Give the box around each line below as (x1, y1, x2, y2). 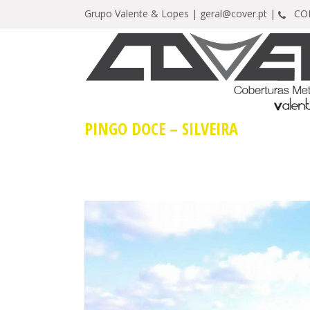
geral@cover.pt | (200, 7, 278, 20)
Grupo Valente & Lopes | (84, 7, 200, 20)
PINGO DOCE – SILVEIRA (84, 117, 238, 140)
